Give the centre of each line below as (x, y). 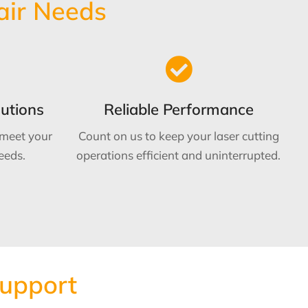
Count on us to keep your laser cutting (178, 135)
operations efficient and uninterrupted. (179, 155)
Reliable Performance (178, 109)
